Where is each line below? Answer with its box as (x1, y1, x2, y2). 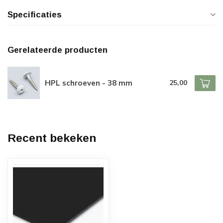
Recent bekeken (7, 131, 96, 145)
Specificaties (7, 10, 62, 19)
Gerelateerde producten (7, 45, 108, 55)
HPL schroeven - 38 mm (45, 78, 132, 89)
